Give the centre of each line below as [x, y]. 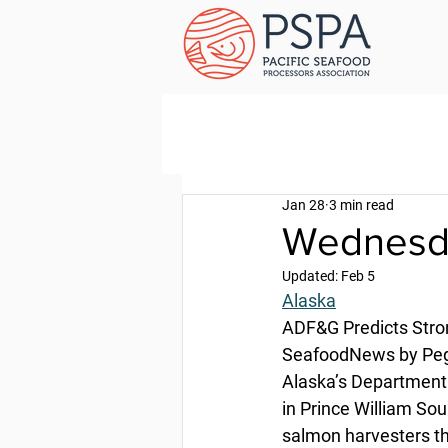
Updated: [311, 276]
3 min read [361, 205]
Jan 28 [303, 205]
